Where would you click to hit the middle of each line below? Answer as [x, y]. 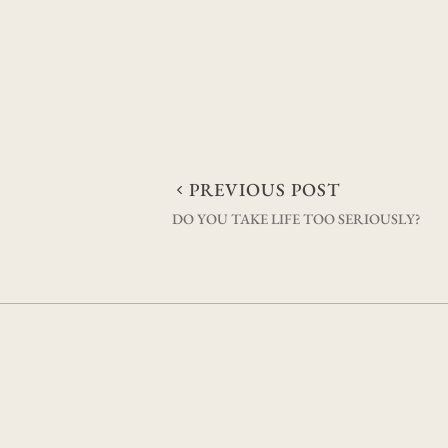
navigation [261, 247]
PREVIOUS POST [265, 190]
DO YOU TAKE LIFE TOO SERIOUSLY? [296, 219]
